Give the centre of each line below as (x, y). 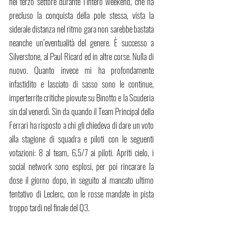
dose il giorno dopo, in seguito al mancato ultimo (81, 180)
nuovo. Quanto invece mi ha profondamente (81, 70)
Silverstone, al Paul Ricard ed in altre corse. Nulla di (81, 56)
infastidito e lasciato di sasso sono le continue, (81, 84)
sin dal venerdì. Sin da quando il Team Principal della (81, 111)
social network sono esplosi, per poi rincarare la (81, 166)
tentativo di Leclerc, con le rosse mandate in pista (81, 194)
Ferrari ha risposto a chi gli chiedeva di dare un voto (81, 125)
